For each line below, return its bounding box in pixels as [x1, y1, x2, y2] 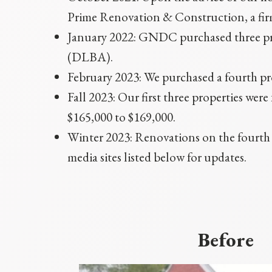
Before [197, 227, 254, 253]
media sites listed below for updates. [67, 149, 246, 166]
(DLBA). [67, 49, 113, 66]
